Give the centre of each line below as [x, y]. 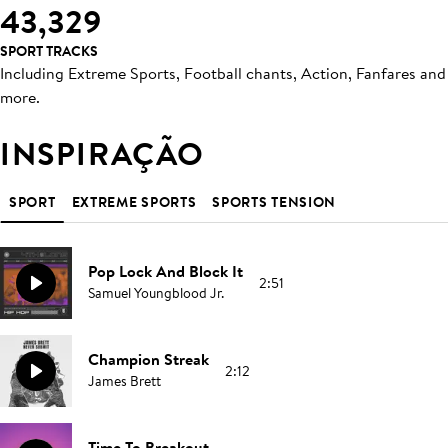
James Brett [124, 381]
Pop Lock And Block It [165, 271]
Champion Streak [148, 359]
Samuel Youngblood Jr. [156, 293]
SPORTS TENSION [274, 202]
